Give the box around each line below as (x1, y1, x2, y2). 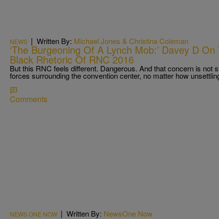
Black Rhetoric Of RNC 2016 (10, 52, 134, 67)
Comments (10, 93, 47, 105)
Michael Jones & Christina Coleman (74, 36, 188, 46)
